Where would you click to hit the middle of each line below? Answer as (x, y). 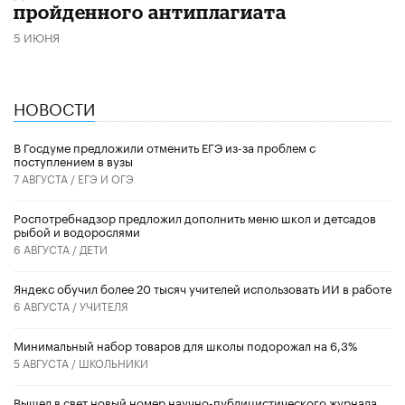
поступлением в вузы (73, 160)
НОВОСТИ (54, 106)
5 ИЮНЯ (37, 36)
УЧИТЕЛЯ (104, 305)
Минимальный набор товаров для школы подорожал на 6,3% (185, 344)
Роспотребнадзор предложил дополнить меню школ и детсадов (195, 217)
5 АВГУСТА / (46, 362)
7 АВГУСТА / (46, 177)
